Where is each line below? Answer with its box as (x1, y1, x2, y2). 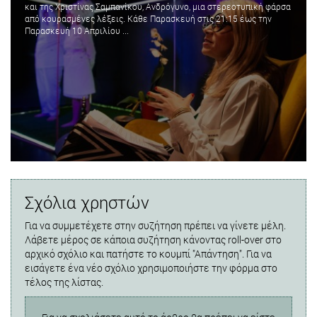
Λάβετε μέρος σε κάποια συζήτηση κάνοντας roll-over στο (25, 233, 282, 247)
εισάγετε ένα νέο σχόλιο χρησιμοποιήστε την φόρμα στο (25, 261, 277, 275)
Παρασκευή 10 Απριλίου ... (25, 24, 129, 36)
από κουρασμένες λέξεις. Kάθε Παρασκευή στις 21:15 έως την (25, 12, 272, 24)
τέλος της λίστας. (25, 275, 103, 289)
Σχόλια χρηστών (25, 191, 149, 214)
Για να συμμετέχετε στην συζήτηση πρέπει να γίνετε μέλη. (25, 219, 286, 233)
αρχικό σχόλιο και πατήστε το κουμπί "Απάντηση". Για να (25, 247, 272, 261)
